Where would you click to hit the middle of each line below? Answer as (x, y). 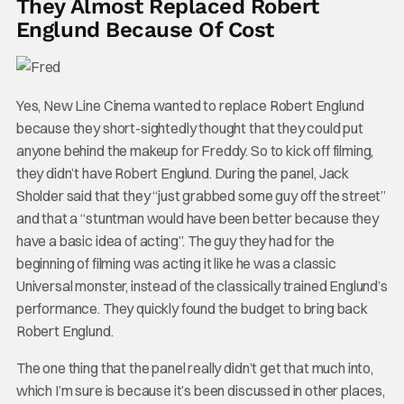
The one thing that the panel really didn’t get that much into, (195, 367)
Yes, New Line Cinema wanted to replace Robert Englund (190, 105)
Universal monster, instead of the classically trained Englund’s (202, 285)
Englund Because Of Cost (145, 29)
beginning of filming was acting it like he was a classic (176, 263)
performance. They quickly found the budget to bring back (192, 308)
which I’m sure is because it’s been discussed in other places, (201, 390)
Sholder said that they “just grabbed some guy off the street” (201, 195)
